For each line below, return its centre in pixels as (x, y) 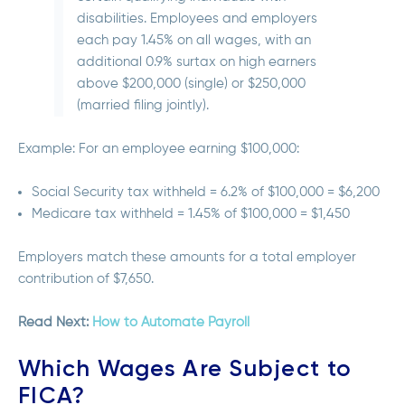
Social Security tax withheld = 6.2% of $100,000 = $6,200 (206, 193)
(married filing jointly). (145, 106)
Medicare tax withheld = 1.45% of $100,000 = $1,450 (191, 214)
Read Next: (55, 323)
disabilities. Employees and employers (197, 19)
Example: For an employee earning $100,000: (159, 149)
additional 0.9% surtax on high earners (197, 62)
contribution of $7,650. (86, 279)
